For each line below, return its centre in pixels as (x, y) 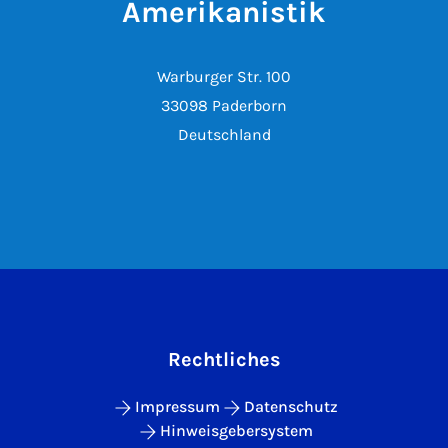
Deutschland (224, 134)
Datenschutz (290, 406)
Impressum (177, 406)
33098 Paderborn (224, 105)
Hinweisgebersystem (236, 430)
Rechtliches (224, 359)
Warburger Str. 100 (224, 76)
